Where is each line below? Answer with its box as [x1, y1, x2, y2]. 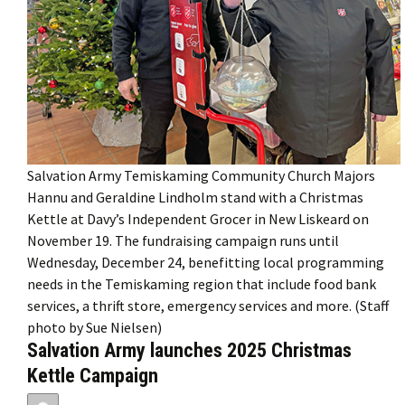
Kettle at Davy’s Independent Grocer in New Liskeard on [27, 209, 369, 228]
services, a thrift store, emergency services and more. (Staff [27, 296, 389, 315]
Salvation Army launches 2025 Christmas [27, 338, 352, 362]
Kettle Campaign [27, 363, 158, 387]
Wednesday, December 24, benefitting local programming [27, 252, 384, 271]
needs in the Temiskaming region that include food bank [27, 274, 376, 293]
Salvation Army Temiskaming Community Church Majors [27, 165, 375, 184]
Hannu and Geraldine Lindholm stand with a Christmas [27, 187, 363, 206]
